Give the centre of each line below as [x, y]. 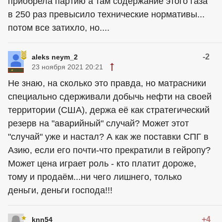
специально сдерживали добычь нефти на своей [110, 97]
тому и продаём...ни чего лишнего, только [95, 177]
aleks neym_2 [55, 57]
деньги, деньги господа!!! [60, 190]
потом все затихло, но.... [59, 28]
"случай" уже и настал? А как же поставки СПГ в [108, 137]
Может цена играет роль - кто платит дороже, [102, 164]
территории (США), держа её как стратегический [109, 110]
